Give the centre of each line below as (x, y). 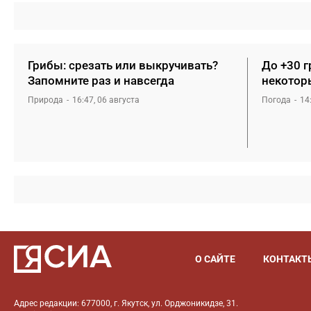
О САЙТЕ (215, 259)
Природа (45, 100)
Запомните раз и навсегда (101, 81)
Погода (276, 100)
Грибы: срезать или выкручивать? (123, 65)
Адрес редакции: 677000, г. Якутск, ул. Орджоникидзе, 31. (126, 303)
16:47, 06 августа (106, 100)
